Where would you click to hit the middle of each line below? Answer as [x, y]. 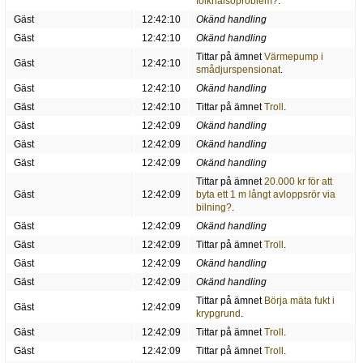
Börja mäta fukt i [299, 301]
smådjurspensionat [238, 70]
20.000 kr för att [298, 182]
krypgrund [218, 314]
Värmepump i [293, 57]
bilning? [214, 208]
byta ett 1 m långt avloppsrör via [265, 195]
